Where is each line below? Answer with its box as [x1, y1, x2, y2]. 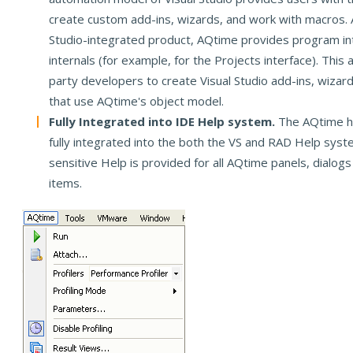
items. [49, 175, 83, 191]
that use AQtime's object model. [49, 93, 225, 110]
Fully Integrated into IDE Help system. [49, 113, 279, 130]
